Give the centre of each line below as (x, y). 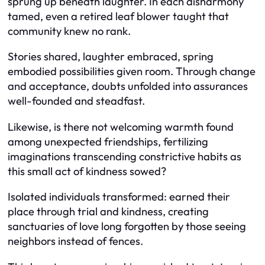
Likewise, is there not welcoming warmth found (121, 127)
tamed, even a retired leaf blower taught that (118, 16)
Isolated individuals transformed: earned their (119, 197)
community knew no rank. (69, 31)
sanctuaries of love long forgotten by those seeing (127, 227)
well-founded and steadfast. (76, 101)
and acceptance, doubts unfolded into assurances (128, 86)
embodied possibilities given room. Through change (132, 72)
